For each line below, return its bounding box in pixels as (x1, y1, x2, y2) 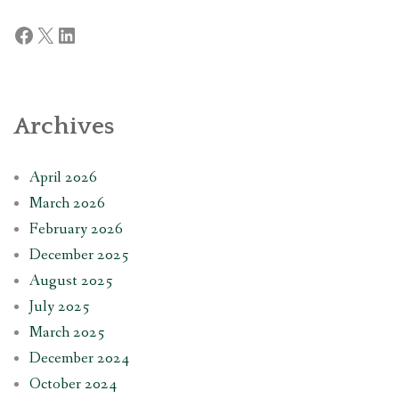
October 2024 (28, 373, 117, 395)
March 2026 (28, 192, 105, 214)
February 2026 (28, 218, 123, 240)
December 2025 (28, 244, 129, 265)
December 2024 (28, 347, 129, 369)
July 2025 (28, 296, 90, 317)
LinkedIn (55, 20, 133, 48)
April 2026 (28, 167, 97, 188)
